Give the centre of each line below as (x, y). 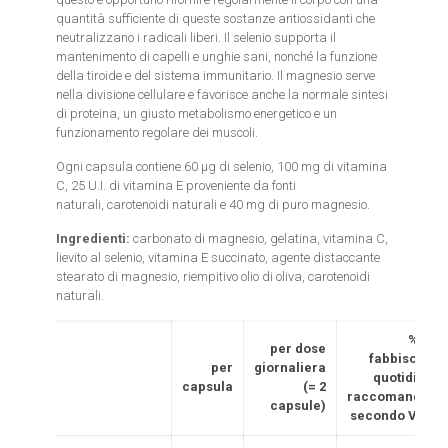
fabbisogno (405, 358)
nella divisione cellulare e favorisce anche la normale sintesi (222, 94)
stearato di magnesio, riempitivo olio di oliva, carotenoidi (213, 276)
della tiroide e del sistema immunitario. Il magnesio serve (216, 75)
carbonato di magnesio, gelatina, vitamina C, (261, 238)
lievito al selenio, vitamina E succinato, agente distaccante (218, 257)
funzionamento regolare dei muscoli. (157, 132)
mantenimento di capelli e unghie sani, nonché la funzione (217, 56)
